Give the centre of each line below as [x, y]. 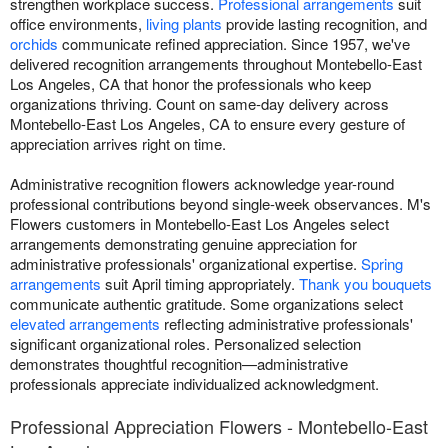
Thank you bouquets [365, 284]
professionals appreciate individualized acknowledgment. [194, 384]
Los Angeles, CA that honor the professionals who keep [190, 84]
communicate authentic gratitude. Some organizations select [206, 304]
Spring [382, 264]
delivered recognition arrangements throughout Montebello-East [216, 64]
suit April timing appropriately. [200, 284]
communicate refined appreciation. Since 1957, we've [234, 44]
